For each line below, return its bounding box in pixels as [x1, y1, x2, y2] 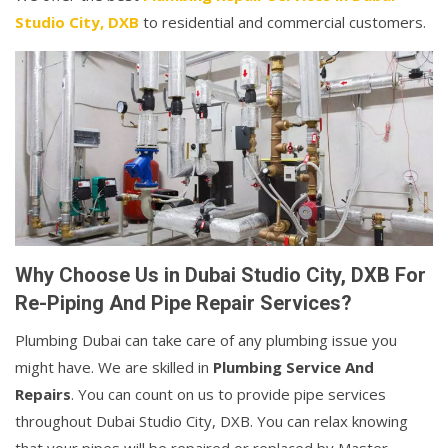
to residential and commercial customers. [139, 12, 426, 33]
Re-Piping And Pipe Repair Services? [15, 291, 352, 316]
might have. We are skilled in [15, 357, 213, 378]
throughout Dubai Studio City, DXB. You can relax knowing [15, 411, 408, 432]
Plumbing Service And [213, 357, 374, 378]
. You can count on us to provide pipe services [71, 384, 386, 405]
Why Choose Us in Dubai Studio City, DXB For [15, 263, 426, 288]
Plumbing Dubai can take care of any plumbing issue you [15, 330, 397, 351]
